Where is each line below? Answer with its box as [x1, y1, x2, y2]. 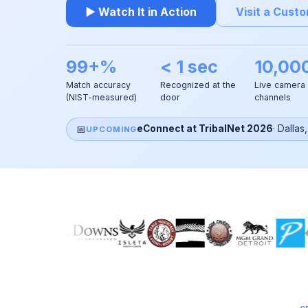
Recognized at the [160, 80, 236, 90]
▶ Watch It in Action [85, 5, 197, 19]
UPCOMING [86, 124, 137, 134]
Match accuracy [66, 80, 131, 90]
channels [254, 92, 291, 102]
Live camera [254, 80, 305, 90]
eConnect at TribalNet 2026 [137, 123, 274, 135]
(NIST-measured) [66, 92, 137, 102]
